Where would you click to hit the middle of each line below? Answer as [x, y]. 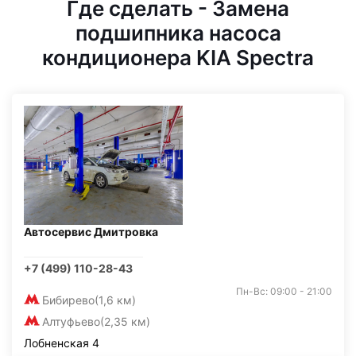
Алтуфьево [71, 321]
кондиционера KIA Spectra [178, 58]
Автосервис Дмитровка [91, 232]
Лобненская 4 [62, 343]
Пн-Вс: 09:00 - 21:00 [284, 291]
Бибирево [68, 300]
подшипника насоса [178, 33]
